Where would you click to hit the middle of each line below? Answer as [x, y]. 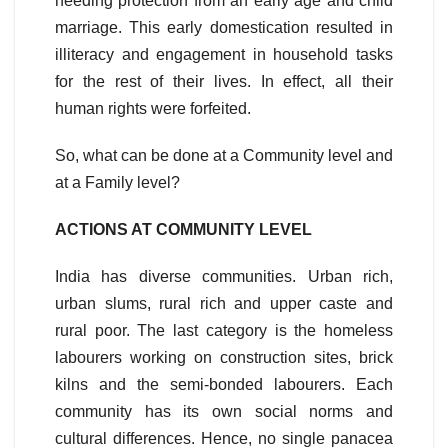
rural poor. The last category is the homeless [224, 331]
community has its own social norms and [224, 412]
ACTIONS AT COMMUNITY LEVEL [183, 230]
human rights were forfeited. [153, 109]
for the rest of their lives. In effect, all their [224, 82]
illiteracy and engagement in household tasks [224, 55]
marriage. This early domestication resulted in [224, 28]
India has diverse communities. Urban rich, [224, 277]
